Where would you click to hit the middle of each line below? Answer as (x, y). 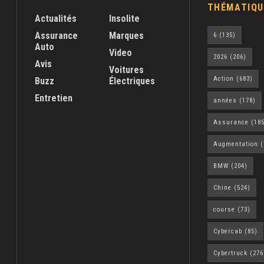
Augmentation (235, 144)
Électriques (132, 81)
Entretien (54, 98)
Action (223, 79)
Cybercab (227, 232)
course (224, 210)
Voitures (126, 70)
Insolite (124, 19)
